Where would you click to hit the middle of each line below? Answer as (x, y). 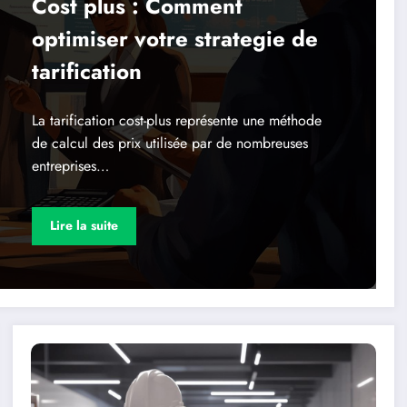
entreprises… (70, 165)
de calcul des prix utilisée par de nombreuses (169, 143)
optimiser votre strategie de (174, 38)
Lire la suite (84, 226)
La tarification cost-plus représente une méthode (176, 120)
